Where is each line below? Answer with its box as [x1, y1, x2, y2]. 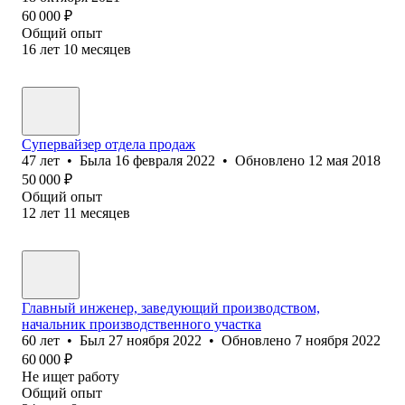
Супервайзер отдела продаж [22, 136, 195, 152]
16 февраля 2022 [115, 152, 215, 168]
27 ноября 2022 [108, 332, 202, 348]
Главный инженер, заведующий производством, [22, 299, 320, 316]
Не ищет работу [22, 368, 119, 384]
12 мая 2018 [308, 152, 381, 168]
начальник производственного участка [22, 316, 261, 332]
